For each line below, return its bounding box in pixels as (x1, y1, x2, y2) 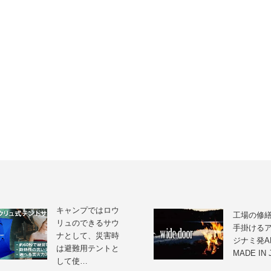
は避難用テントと (56, 244, 120, 253)
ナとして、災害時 (56, 231, 120, 241)
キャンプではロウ (56, 206, 120, 215)
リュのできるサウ (56, 218, 120, 228)
